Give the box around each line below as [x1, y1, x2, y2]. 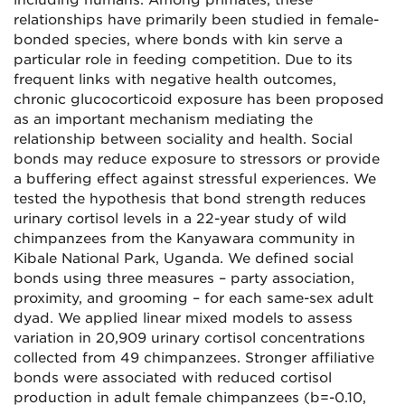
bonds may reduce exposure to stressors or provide [14, 151, 380, 168]
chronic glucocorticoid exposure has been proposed [14, 91, 384, 108]
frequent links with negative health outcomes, [14, 71, 336, 89]
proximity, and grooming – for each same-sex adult [14, 290, 373, 307]
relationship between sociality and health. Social [14, 131, 353, 148]
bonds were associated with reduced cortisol [14, 370, 332, 387]
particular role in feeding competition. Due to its [14, 52, 353, 69]
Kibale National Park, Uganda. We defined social [14, 250, 353, 268]
